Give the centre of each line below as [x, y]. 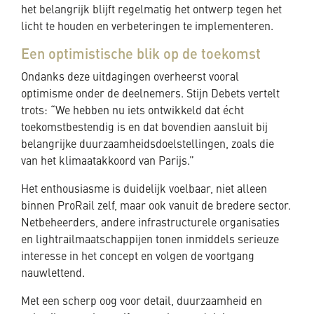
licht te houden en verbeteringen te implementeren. [147, 27]
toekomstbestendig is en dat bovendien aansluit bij [144, 128]
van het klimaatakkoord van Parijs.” [108, 162]
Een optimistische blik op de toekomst [141, 55]
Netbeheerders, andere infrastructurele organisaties [150, 223]
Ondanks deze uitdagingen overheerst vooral [130, 77]
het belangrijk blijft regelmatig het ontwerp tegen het [151, 10]
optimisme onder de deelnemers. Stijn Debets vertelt [150, 94]
